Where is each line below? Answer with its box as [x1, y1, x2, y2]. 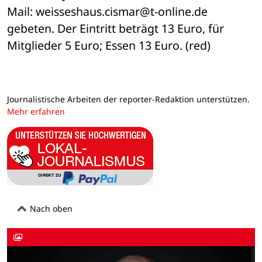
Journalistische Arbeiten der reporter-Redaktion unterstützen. [7, 94, 250, 105]
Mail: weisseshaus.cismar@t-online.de [7, 4, 208, 20]
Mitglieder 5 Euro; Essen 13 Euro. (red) [7, 37, 211, 54]
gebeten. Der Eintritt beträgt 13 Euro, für [7, 20, 224, 37]
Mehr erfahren [7, 106, 65, 118]
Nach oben [27, 202, 73, 214]
